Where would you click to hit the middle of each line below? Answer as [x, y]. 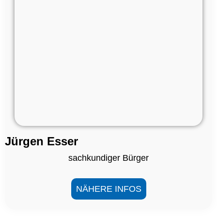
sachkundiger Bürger [108, 158]
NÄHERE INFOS [108, 189]
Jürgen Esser [41, 141]
